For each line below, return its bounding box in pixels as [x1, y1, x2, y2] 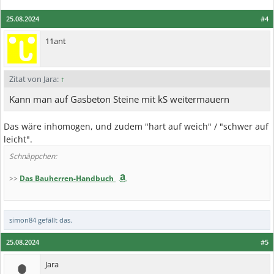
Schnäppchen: [9, 151, 57, 161]
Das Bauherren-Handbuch [20, 173, 114, 183]
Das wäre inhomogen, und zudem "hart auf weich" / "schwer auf [4, 120, 268, 132]
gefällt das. [36, 215, 72, 224]
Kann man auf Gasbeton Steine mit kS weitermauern [9, 93, 229, 105]
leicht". [4, 133, 32, 145]
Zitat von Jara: [9, 73, 61, 84]
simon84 [9, 215, 36, 224]
